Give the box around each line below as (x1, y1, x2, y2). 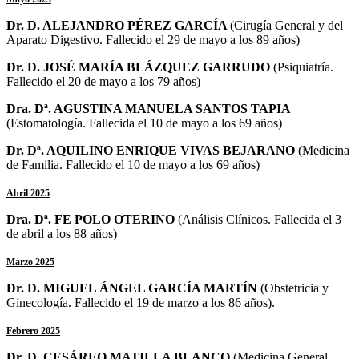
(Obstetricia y (260, 280, 329, 295)
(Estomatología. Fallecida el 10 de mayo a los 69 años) (6, 115, 282, 130)
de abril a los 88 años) (6, 226, 117, 240)
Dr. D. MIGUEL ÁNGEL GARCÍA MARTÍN (6, 280, 260, 295)
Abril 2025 (6, 187, 50, 199)
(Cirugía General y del (230, 18, 343, 32)
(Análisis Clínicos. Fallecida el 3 (178, 212, 341, 226)
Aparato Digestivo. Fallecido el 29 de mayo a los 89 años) (6, 32, 300, 46)
